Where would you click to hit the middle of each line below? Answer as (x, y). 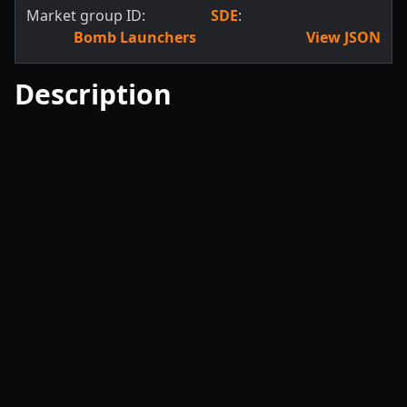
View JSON (343, 38)
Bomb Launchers (135, 38)
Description (93, 94)
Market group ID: (86, 16)
